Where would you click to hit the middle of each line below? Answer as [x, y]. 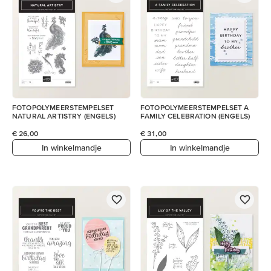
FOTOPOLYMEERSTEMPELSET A [195, 107]
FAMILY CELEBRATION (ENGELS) [195, 116]
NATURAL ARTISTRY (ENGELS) [64, 116]
